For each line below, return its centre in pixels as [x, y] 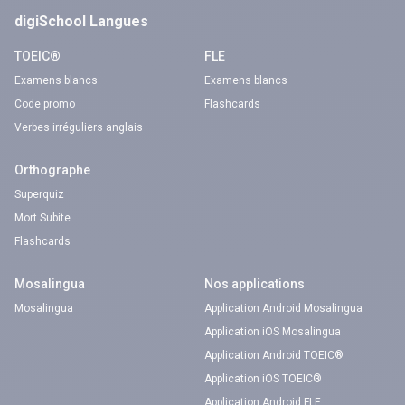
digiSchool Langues [81, 21]
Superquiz [39, 194]
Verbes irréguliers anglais [79, 127]
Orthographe [52, 170]
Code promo [45, 104]
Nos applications [254, 284]
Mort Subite [42, 218]
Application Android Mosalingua [283, 308]
